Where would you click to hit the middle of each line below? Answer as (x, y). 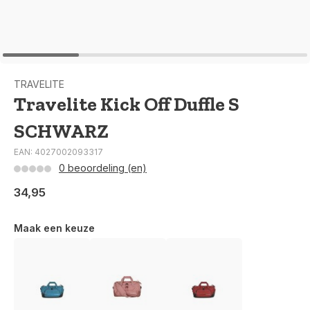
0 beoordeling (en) (103, 168)
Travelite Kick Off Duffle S (127, 104)
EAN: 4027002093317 (58, 152)
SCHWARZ (61, 131)
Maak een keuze (54, 228)
